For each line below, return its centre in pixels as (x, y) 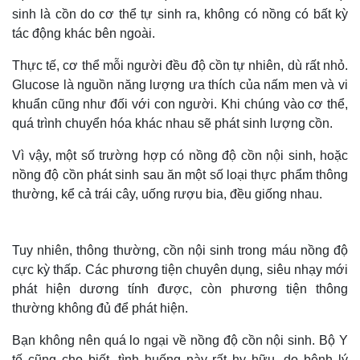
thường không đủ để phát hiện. (100, 308)
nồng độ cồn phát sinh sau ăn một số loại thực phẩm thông (180, 175)
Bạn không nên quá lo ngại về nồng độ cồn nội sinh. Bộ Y (180, 340)
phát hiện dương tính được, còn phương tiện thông (180, 289)
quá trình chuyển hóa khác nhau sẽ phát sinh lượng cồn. (172, 123)
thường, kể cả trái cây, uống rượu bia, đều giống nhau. (167, 194)
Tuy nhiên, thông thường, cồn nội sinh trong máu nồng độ (180, 250)
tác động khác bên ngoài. (84, 33)
